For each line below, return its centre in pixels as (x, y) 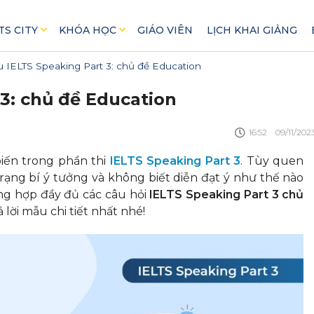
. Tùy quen (272, 161)
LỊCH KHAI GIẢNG (252, 30)
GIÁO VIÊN (165, 30)
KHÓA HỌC (87, 30)
